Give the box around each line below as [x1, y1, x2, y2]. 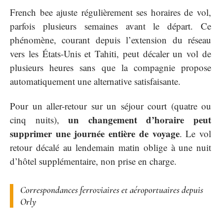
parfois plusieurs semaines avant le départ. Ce [10, 19, 211, 32]
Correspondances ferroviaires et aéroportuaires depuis [20, 184, 203, 196]
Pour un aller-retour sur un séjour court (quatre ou [10, 100, 211, 112]
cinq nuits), [10, 113, 69, 126]
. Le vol [179, 127, 212, 140]
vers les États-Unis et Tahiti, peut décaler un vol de [10, 47, 211, 60]
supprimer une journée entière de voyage [10, 127, 180, 141]
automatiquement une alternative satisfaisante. [10, 74, 181, 87]
